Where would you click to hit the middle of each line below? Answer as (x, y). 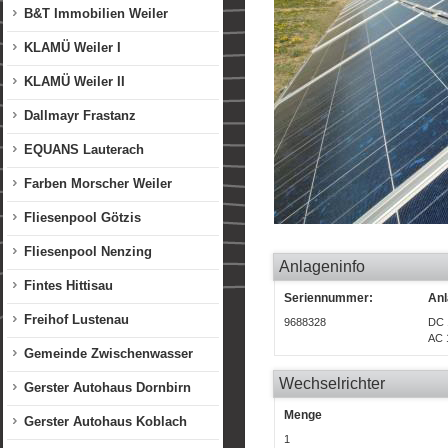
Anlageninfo (322, 266)
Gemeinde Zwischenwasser (108, 353)
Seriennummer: (328, 298)
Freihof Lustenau (76, 319)
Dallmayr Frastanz (80, 115)
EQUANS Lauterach (84, 149)
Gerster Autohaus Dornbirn (107, 387)
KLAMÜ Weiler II (74, 81)
